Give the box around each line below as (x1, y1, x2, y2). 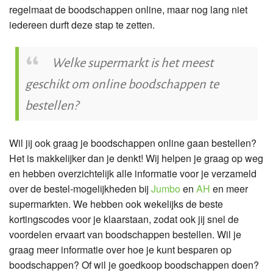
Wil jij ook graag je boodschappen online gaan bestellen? (9, 136, 257, 151)
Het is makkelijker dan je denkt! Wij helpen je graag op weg (9, 151, 263, 166)
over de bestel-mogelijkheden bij (9, 182, 151, 196)
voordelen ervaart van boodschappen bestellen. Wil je (9, 227, 241, 242)
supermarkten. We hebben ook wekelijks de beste (9, 197, 223, 211)
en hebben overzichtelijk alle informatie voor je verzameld (9, 166, 257, 181)
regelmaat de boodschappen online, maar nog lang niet (9, 2, 247, 17)
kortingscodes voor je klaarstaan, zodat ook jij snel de (9, 212, 239, 227)
